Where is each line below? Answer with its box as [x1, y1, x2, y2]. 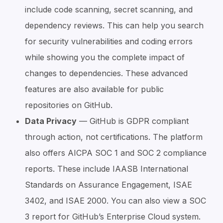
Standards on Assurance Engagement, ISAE [25, 179, 192, 190]
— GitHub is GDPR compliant [77, 115, 189, 126]
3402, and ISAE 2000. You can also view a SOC [25, 195, 206, 206]
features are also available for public [25, 84, 164, 94]
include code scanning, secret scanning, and [25, 4, 193, 14]
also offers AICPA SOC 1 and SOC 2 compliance [25, 147, 207, 158]
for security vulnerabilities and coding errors [25, 36, 193, 46]
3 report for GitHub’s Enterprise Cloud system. [25, 211, 201, 222]
